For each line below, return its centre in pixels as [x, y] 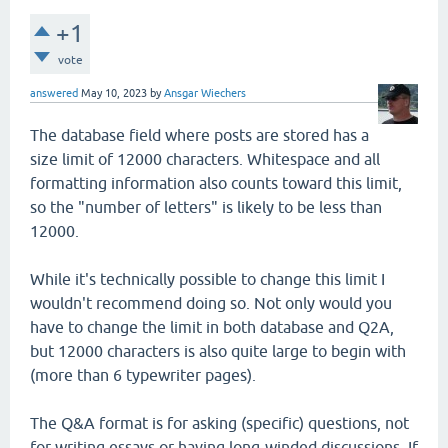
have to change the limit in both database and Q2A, [212, 327]
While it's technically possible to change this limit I [207, 279]
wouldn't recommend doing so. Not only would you [211, 303]
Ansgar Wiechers [205, 93]
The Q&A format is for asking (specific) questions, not [219, 423]
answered [54, 93]
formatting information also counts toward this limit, [216, 183]
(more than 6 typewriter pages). [143, 375]
